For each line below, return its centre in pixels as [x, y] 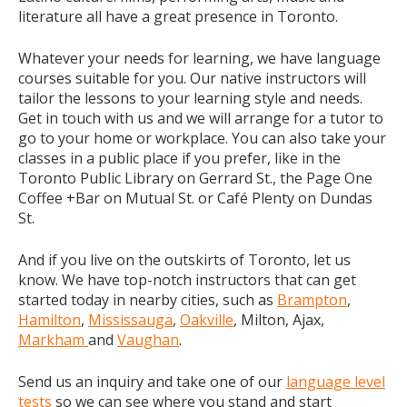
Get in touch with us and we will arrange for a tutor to [201, 118]
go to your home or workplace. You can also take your [202, 138]
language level [336, 382]
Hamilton [50, 320]
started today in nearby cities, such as [148, 300]
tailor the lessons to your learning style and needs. [190, 98]
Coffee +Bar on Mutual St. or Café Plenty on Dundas [195, 198]
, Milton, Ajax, [279, 320]
